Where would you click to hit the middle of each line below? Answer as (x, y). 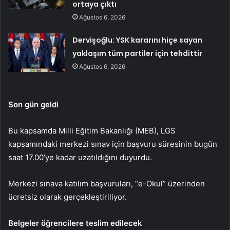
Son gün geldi (33, 105)
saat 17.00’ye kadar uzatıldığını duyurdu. (80, 158)
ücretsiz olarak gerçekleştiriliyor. (68, 197)
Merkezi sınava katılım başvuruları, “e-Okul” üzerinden (107, 184)
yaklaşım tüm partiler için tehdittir (138, 54)
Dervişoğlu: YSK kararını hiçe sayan (138, 40)
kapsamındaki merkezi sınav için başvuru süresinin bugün (113, 144)
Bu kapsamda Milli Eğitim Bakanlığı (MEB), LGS (92, 131)
